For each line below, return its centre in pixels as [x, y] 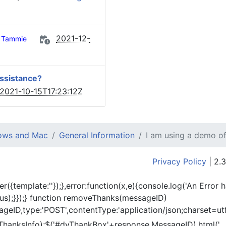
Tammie [14, 39]
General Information [97, 135]
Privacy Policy [179, 161]
